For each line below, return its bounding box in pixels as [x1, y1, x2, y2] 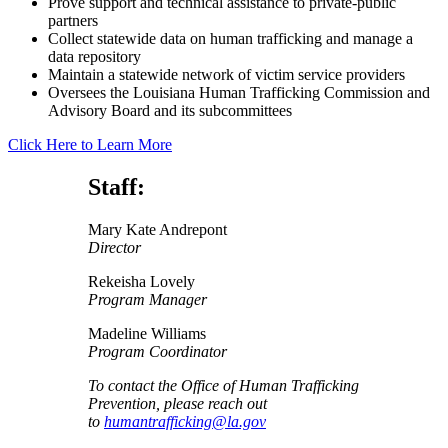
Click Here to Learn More [8, 135, 172, 153]
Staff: [88, 173, 145, 200]
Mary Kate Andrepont [88, 220, 227, 238]
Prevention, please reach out [88, 394, 267, 412]
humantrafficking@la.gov [104, 412, 266, 430]
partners [48, 11, 98, 29]
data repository [48, 47, 141, 65]
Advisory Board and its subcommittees [48, 101, 292, 119]
